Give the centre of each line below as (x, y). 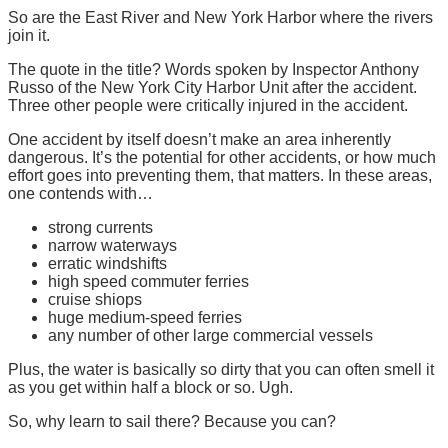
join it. (29, 35)
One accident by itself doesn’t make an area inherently (199, 139)
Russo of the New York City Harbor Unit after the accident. (212, 87)
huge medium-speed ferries (145, 317)
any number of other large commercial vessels (210, 335)
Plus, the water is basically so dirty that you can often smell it (221, 369)
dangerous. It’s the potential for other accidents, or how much (222, 157)
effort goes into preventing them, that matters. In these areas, (220, 175)
